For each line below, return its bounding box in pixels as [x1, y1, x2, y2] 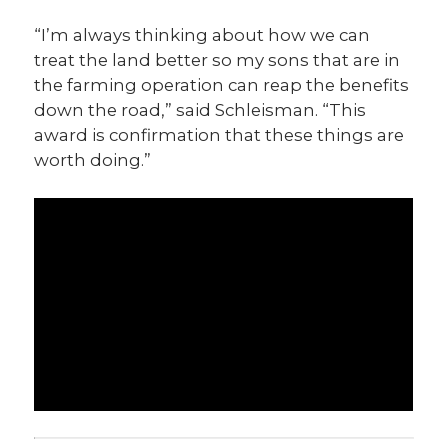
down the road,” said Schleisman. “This [34, 100, 367, 121]
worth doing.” [34, 150, 152, 171]
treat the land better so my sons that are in [34, 50, 401, 71]
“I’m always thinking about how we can [34, 25, 371, 46]
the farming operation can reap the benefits [34, 75, 410, 96]
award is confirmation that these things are [34, 125, 405, 146]
